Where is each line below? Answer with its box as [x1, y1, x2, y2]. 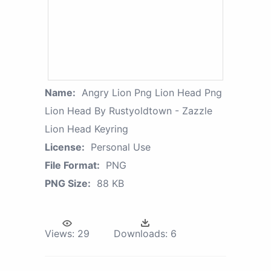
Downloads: [114, 227, 168, 240]
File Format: [45, 158, 100, 171]
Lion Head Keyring [45, 122, 128, 135]
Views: [45, 227, 74, 240]
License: [45, 140, 85, 153]
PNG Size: [45, 177, 91, 189]
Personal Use [91, 140, 151, 153]
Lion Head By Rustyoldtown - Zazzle [45, 104, 212, 117]
